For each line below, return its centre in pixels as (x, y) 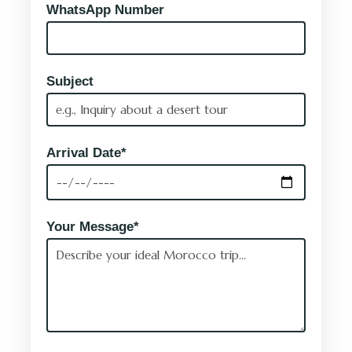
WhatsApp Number (105, 10)
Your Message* (93, 227)
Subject (70, 81)
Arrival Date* (86, 153)
